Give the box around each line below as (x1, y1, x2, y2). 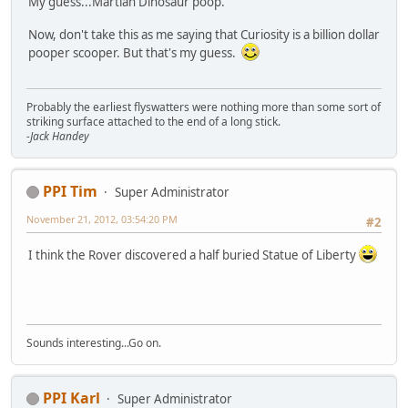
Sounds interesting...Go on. (26, 334, 161, 351)
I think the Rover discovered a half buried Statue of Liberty (28, 247, 359, 264)
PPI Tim (43, 180, 97, 201)
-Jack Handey (26, 127, 89, 144)
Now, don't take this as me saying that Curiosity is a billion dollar (28, 26, 380, 44)
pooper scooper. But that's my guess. (28, 45, 241, 62)
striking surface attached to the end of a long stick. (26, 113, 280, 129)
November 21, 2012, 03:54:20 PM (26, 211, 178, 226)
